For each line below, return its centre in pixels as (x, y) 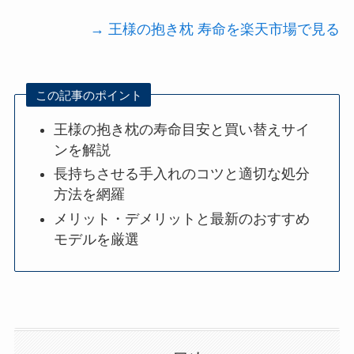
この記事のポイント (88, 95)
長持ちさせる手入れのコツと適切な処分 (182, 174)
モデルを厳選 (97, 239)
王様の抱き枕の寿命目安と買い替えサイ (182, 129)
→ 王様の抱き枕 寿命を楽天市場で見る (215, 29)
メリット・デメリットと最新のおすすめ (182, 218)
